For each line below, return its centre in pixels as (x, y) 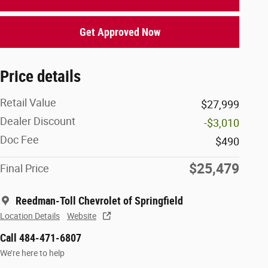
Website (82, 216)
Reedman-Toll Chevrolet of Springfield (99, 200)
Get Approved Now (120, 32)
